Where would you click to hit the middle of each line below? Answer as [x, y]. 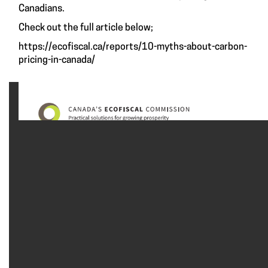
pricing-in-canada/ [57, 61]
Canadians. [42, 9]
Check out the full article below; [86, 28]
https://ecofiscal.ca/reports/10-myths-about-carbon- [133, 48]
